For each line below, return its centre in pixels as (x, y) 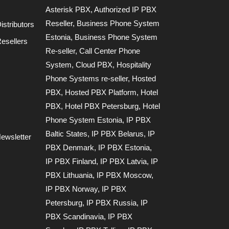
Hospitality (134, 64)
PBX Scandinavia (75, 216)
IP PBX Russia (112, 202)
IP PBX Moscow (124, 175)
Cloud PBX (94, 64)
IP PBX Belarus (118, 133)
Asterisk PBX (68, 9)
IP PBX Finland (71, 161)
